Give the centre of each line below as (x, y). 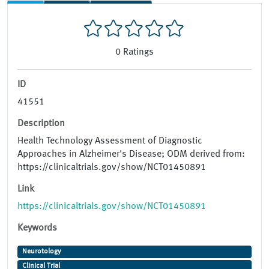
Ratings (138, 53)
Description (41, 124)
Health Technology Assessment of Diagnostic (110, 141)
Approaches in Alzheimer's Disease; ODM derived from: (131, 155)
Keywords (37, 228)
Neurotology (41, 252)
